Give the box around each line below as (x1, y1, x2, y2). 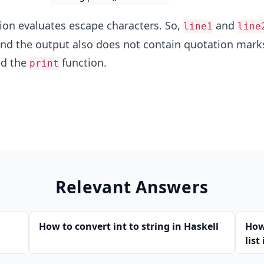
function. (58, 55, 107, 70)
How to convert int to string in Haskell (39, 220, 219, 233)
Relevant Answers (55, 176, 209, 198)
